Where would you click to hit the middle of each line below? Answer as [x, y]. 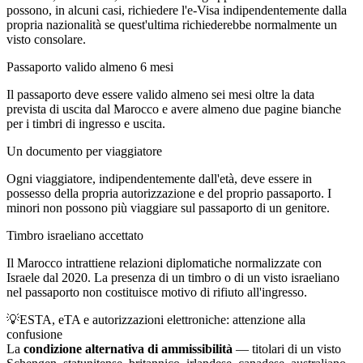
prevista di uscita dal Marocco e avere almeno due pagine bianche [174, 109]
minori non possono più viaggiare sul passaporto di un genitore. [168, 208]
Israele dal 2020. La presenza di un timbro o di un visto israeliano [173, 278]
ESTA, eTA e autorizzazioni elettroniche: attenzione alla [162, 320]
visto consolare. [46, 39]
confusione [34, 334]
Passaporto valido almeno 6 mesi [90, 67]
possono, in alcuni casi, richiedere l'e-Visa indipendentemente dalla [177, 10]
